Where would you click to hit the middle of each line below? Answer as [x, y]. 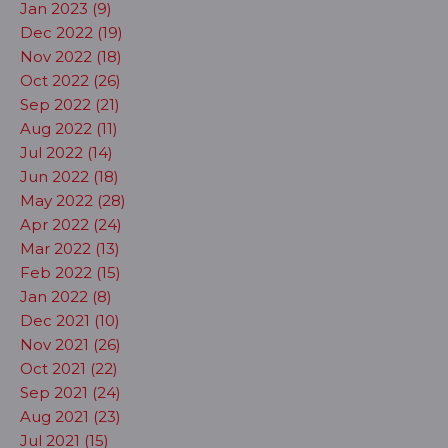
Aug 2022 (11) [69, 128]
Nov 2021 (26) [70, 344]
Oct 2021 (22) [69, 368]
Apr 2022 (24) [71, 224]
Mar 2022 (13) [70, 248]
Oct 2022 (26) [70, 80]
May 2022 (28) [73, 200]
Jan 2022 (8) [66, 296]
